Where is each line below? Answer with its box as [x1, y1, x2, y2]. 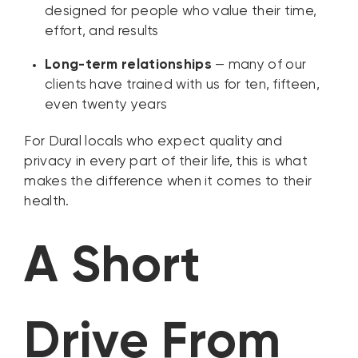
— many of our [211, 58, 307, 73]
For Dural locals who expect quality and [24, 135, 283, 149]
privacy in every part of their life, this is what [24, 155, 308, 169]
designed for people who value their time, [45, 5, 317, 19]
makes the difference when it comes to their [24, 175, 312, 189]
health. [24, 195, 70, 209]
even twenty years [45, 98, 168, 113]
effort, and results [45, 25, 159, 39]
